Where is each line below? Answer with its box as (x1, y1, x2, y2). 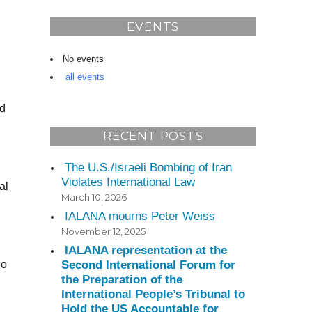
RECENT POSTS (103, 129, 203, 143)
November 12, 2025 (61, 226, 146, 237)
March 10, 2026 (61, 192, 127, 203)
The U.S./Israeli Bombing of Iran (65, 161, 233, 175)
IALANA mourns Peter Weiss (65, 210, 216, 224)
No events (62, 53, 104, 64)
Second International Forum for (61, 258, 236, 272)
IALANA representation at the (65, 244, 228, 258)
